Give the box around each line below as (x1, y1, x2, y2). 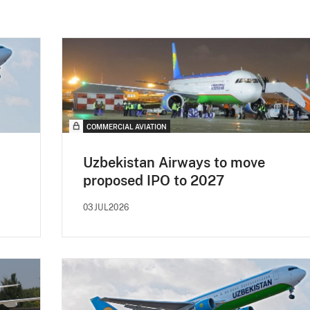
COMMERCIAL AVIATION (86, 122, 167, 131)
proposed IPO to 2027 (83, 172, 224, 189)
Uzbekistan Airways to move (83, 154, 265, 171)
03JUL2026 (83, 202, 129, 212)
